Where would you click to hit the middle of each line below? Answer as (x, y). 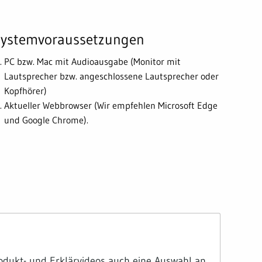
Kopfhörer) (25, 91)
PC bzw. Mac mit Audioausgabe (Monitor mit (92, 62)
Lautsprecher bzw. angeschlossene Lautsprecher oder (111, 76)
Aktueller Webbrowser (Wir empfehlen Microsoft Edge (111, 106)
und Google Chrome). (46, 120)
